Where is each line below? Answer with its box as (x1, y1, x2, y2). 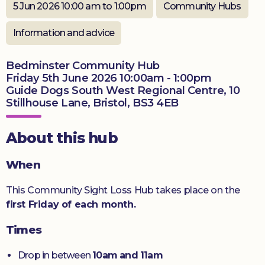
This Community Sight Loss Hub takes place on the (6, 185, 240, 196)
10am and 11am (92, 250, 163, 261)
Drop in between (18, 250, 93, 261)
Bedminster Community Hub (6, 59, 160, 72)
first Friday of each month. (6, 199, 136, 210)
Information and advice (13, 27, 115, 38)
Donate (12, 20, 53, 33)
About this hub (6, 129, 118, 147)
